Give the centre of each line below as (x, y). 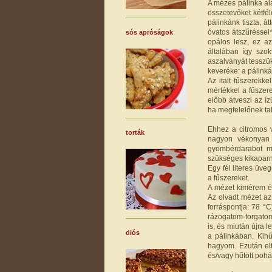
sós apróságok (149, 32)
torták (135, 132)
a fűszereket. (229, 178)
